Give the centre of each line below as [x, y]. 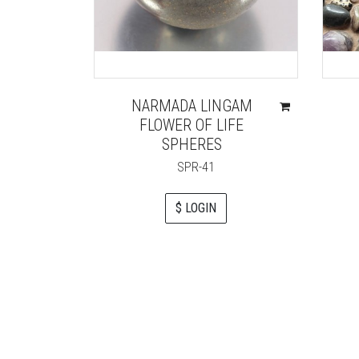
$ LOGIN [196, 208]
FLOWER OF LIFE [192, 125]
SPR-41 [196, 167]
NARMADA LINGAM [192, 105]
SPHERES [192, 144]
